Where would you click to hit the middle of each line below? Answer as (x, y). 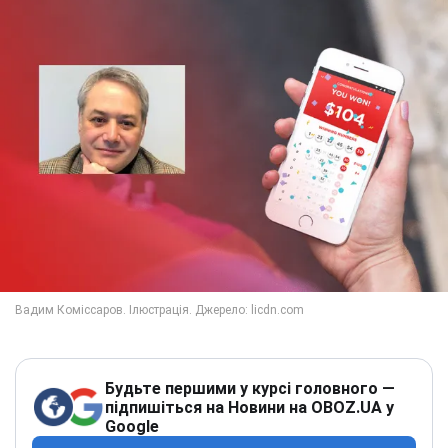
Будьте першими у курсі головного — (250, 388)
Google (132, 426)
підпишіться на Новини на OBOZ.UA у (249, 407)
